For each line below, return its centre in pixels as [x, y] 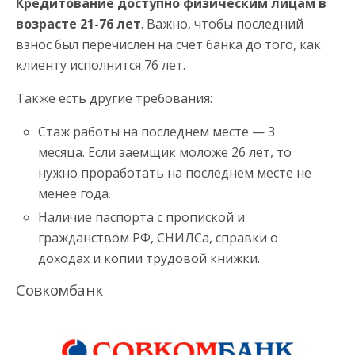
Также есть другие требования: [114, 98]
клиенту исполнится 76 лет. [101, 65]
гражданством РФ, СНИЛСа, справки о [158, 237]
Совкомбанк [59, 289]
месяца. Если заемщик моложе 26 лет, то [165, 152]
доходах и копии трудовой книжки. [149, 258]
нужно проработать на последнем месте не [175, 172]
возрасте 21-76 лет [78, 23]
